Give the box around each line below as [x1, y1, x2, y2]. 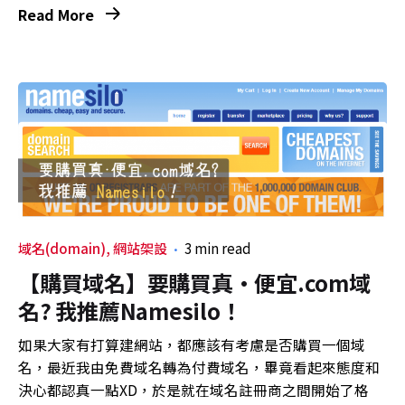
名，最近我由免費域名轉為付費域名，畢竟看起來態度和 [18, 357, 380, 379]
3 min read [184, 239, 250, 259]
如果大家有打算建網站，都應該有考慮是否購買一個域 [18, 334, 365, 356]
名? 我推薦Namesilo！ [18, 295, 242, 327]
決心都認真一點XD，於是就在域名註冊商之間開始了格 [18, 380, 369, 401]
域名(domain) [18, 239, 106, 259]
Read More [18, 5, 98, 26]
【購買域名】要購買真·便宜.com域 [18, 267, 371, 299]
